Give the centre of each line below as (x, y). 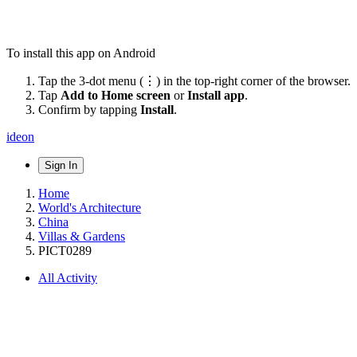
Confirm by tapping (89, 109)
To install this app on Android (81, 53)
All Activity (68, 277)
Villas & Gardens (82, 236)
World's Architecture (90, 207)
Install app (216, 95)
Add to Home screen (116, 95)
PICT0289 (65, 250)
